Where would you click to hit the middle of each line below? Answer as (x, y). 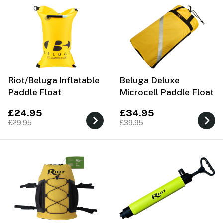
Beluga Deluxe (150, 80)
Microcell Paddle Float (167, 92)
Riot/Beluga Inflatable (54, 80)
